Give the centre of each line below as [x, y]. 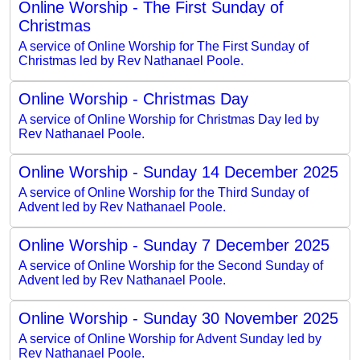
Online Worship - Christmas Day [133, 98]
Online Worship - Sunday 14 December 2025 [178, 172]
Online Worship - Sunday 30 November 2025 [178, 318]
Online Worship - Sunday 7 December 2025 [174, 245]
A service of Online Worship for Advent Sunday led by [170, 338]
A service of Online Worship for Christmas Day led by [169, 119]
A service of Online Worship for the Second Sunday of [171, 265]
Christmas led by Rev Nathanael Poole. [131, 60]
